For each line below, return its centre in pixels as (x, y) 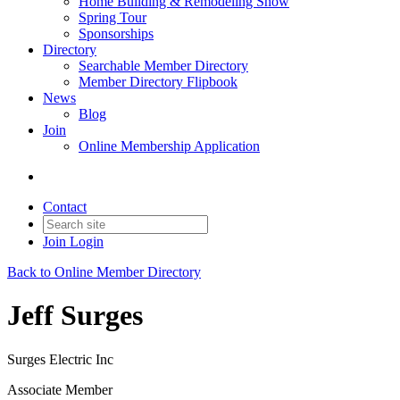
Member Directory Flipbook (158, 82)
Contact (65, 207)
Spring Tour (112, 17)
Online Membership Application (169, 146)
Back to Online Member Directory (104, 272)
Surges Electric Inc (60, 359)
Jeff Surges (75, 316)
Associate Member (60, 389)
